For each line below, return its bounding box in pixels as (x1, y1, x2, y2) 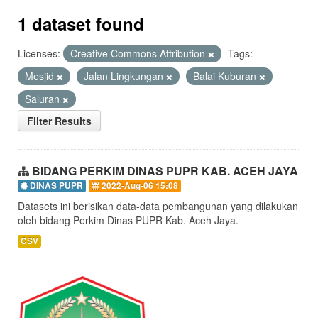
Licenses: (18, 46, 60, 60)
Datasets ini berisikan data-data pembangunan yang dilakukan (18, 199, 298, 213)
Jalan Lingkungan (84, 69, 166, 83)
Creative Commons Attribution (70, 46, 208, 60)
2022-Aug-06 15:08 (99, 180, 178, 192)
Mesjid (25, 69, 57, 83)
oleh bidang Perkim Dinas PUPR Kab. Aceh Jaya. (18, 213, 238, 227)
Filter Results (27, 114, 92, 128)
